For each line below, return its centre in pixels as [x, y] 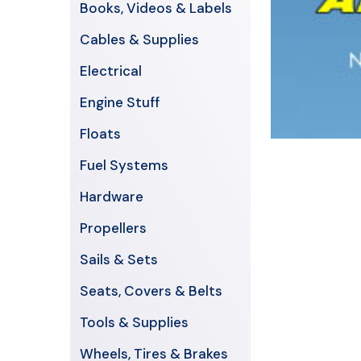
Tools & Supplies [134, 322]
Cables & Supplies [139, 39]
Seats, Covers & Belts [151, 291]
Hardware [112, 197]
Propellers [113, 228]
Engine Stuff [120, 102]
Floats [100, 134]
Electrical [111, 71]
